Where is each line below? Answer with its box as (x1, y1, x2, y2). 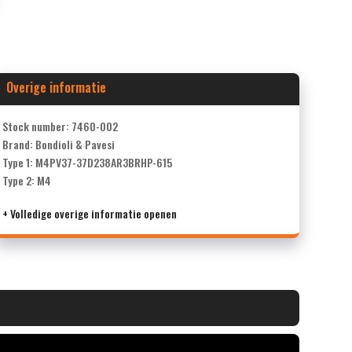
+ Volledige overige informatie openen (2, 204, 177, 222)
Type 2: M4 (2, 171, 51, 189)
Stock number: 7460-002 (2, 117, 118, 134)
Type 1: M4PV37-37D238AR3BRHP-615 (2, 153, 172, 170)
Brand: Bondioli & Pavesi (2, 135, 115, 152)
